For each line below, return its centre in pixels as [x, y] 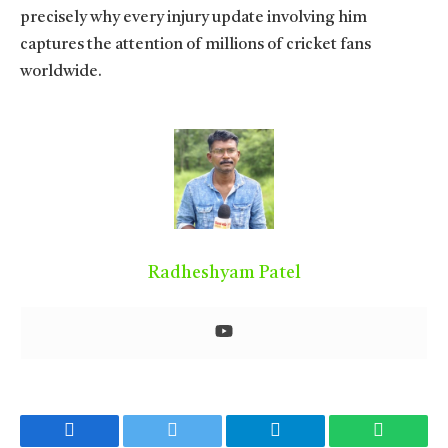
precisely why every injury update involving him [193, 17]
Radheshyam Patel [224, 272]
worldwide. [61, 71]
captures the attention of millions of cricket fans [195, 44]
